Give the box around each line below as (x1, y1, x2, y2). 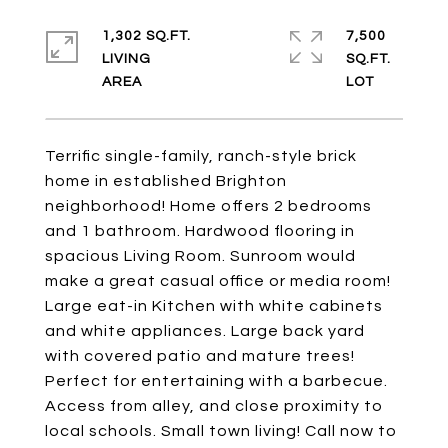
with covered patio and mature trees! (45, 348, 355, 364)
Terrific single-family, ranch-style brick (45, 148, 357, 164)
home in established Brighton (45, 173, 287, 189)
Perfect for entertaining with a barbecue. (45, 373, 388, 389)
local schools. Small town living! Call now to (45, 423, 397, 439)
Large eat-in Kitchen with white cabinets (45, 298, 383, 314)
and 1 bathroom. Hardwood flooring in (45, 223, 355, 239)
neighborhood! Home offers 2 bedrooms (45, 198, 372, 214)
